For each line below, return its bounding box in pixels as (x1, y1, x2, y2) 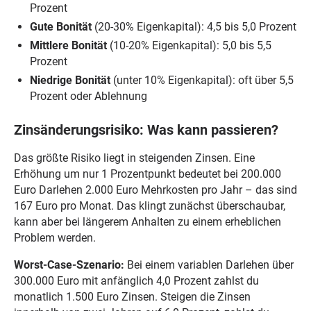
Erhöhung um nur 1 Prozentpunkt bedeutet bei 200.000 (13, 167, 281, 181)
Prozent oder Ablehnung (30, 89, 148, 103)
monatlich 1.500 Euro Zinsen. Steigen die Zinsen (13, 290, 251, 304)
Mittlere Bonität (30, 39, 108, 53)
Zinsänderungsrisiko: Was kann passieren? (13, 121, 278, 138)
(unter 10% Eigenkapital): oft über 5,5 (110, 73, 294, 87)
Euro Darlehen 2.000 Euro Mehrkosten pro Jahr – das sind (13, 183, 297, 197)
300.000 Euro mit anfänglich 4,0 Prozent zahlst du (13, 274, 259, 288)
